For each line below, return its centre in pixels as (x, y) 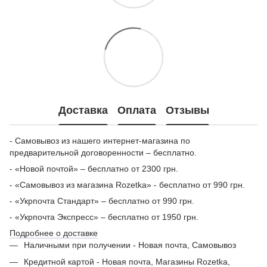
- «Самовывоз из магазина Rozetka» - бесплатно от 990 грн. (127, 184)
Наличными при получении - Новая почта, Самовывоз (130, 245)
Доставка (83, 111)
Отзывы (187, 111)
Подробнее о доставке (54, 233)
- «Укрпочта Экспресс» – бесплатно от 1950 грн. (104, 217)
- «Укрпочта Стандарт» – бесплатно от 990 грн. (102, 201)
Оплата (136, 111)
